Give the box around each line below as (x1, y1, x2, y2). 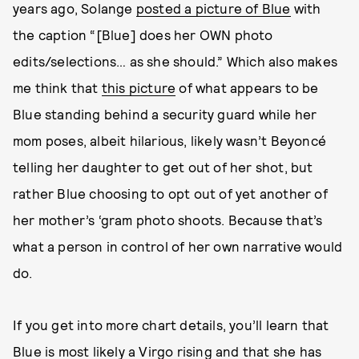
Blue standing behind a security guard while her (13, 106, 317, 122)
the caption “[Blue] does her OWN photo (13, 26, 273, 42)
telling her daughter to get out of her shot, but (13, 159, 313, 175)
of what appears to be (175, 79, 319, 95)
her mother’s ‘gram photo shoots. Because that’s (13, 212, 323, 228)
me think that (13, 79, 102, 95)
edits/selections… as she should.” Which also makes (13, 53, 338, 69)
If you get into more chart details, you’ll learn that (13, 317, 329, 333)
